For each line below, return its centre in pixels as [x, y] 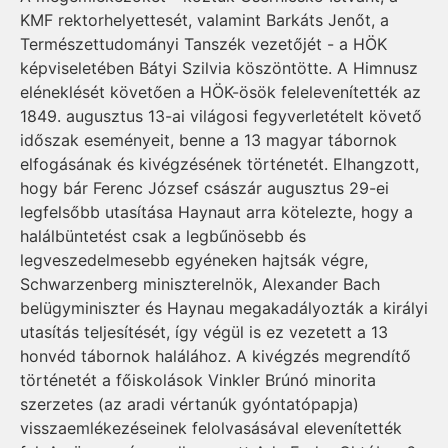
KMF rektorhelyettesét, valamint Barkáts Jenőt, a [204, 20]
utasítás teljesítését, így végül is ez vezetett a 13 [204, 332]
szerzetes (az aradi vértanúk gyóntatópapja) [189, 404]
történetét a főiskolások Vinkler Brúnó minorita [198, 380]
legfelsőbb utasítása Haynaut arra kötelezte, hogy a [216, 212]
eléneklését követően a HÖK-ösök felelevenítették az [220, 92]
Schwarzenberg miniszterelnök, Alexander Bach [200, 284]
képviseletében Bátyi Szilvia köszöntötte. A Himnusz [219, 68]
